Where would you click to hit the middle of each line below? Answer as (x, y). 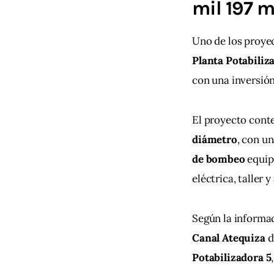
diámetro (215, 140)
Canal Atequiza (229, 238)
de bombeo (219, 159)
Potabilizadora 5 (232, 258)
